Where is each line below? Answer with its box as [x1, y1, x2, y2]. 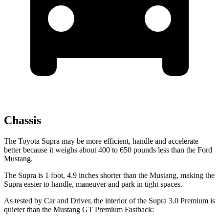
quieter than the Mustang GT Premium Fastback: [4, 205, 154, 214]
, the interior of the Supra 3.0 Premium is [90, 197, 215, 205]
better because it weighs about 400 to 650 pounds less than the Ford [4, 146, 212, 154]
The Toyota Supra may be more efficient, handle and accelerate [4, 137, 198, 146]
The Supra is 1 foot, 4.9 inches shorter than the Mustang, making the [4, 171, 215, 180]
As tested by [4, 197, 44, 205]
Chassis [4, 114, 41, 127]
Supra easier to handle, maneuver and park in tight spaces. [4, 180, 182, 189]
